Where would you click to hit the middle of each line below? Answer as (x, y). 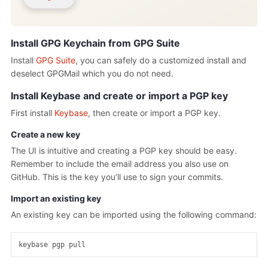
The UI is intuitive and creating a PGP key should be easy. (124, 150)
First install (33, 112)
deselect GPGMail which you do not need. (92, 73)
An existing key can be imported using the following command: (134, 214)
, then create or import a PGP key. (154, 112)
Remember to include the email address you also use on (120, 163)
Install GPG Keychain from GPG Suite (95, 43)
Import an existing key (56, 198)
